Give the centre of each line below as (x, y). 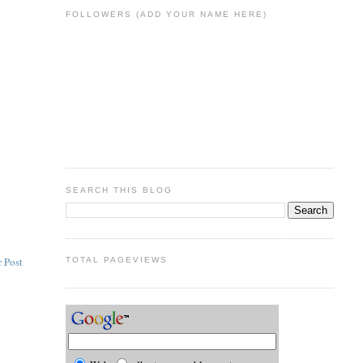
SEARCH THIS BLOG (119, 190)
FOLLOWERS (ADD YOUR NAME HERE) (167, 15)
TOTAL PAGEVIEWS (116, 260)
